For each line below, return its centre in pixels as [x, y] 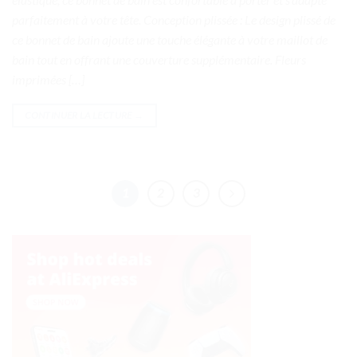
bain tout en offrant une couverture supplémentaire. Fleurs [159, 59]
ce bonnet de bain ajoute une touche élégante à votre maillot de [170, 39]
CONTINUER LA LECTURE [79, 115]
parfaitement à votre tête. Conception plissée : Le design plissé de [174, 19]
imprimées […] [48, 79]
